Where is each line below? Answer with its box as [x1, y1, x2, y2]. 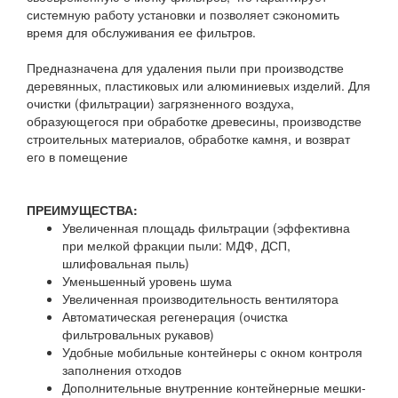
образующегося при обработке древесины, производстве [27, 112, 362, 130]
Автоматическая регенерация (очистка [62, 307, 288, 325]
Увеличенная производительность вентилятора [62, 290, 342, 307]
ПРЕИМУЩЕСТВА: [27, 201, 141, 219]
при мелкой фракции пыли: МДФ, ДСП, [62, 236, 291, 254]
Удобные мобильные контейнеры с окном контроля [62, 343, 362, 361]
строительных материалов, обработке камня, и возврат [27, 130, 350, 147]
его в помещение [27, 147, 128, 165]
